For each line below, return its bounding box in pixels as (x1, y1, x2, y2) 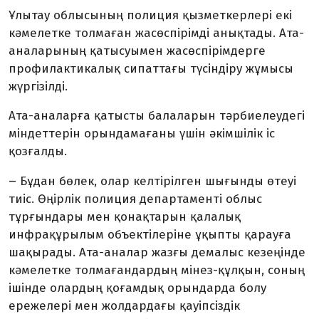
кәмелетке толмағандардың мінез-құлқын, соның (9, 263, 305, 278)
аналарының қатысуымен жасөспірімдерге (9, 43, 266, 58)
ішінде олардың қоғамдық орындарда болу (9, 281, 266, 296)
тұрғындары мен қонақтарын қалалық (9, 209, 241, 224)
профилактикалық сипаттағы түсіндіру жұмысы (9, 61, 293, 76)
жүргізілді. (9, 79, 68, 94)
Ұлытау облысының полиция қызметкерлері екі (9, 8, 292, 23)
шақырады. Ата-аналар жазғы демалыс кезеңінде (9, 245, 305, 260)
